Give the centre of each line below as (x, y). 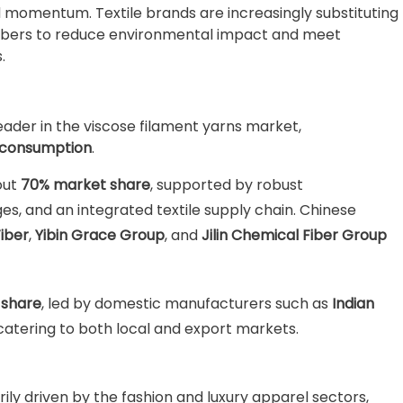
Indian (353, 304)
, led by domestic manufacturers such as (187, 304)
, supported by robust (227, 185)
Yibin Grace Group (100, 235)
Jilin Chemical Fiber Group (294, 235)
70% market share (85, 185)
